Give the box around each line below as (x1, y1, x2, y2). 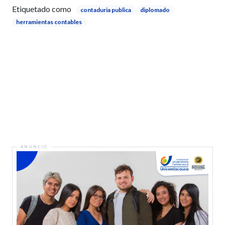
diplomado (140, 6, 170, 14)
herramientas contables (16, 18, 82, 26)
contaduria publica (80, 6, 131, 14)
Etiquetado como (12, 4, 71, 14)
